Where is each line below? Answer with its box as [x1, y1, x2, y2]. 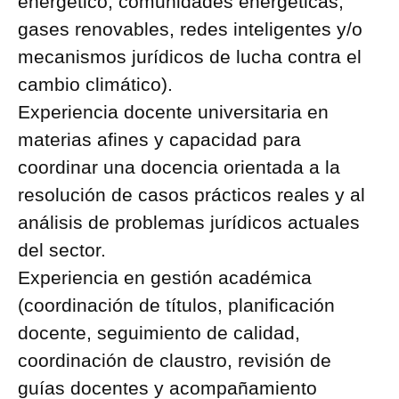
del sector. [18, 240, 106, 260]
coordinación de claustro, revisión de [18, 350, 331, 370]
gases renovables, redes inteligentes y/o [18, 19, 362, 39]
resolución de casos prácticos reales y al [18, 184, 365, 205]
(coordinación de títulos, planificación [18, 295, 335, 315]
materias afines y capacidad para [18, 129, 301, 150]
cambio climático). [18, 74, 173, 94]
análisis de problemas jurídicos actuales [18, 212, 360, 232]
